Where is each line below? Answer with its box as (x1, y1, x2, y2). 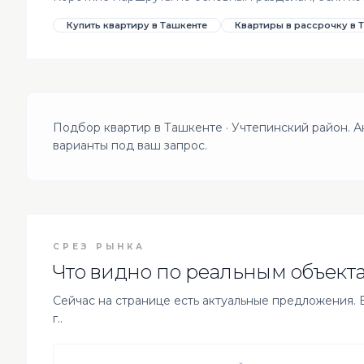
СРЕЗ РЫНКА (53, 240, 145, 252)
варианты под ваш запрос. (53, 137, 207, 153)
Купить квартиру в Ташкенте (67, 19, 207, 31)
